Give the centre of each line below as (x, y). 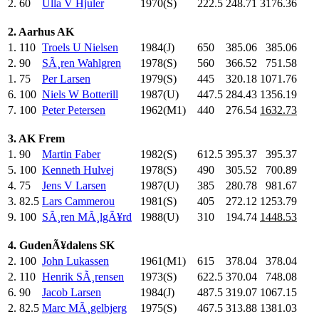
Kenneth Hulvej (78, 169)
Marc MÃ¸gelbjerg (84, 308)
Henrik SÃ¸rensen (83, 276)
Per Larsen (66, 78)
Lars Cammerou (78, 201)
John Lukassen (75, 261)
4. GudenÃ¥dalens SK (61, 245)
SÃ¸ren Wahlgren (82, 63)
